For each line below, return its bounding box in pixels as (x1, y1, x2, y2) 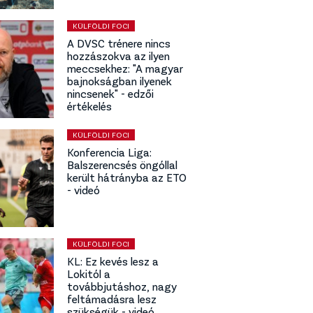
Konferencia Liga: (67, 145, 152, 159)
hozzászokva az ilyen (67, 48, 170, 62)
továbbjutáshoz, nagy (67, 279, 177, 293)
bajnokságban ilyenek (67, 73, 172, 87)
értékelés (67, 99, 112, 112)
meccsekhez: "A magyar (67, 61, 183, 75)
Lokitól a (67, 266, 110, 280)
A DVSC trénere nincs (67, 36, 170, 50)
